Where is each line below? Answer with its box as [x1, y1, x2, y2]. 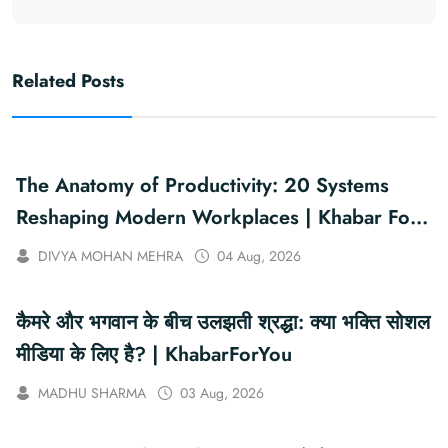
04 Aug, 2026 [217, 245, 301, 266]
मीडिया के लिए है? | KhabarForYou [152, 339, 292, 369]
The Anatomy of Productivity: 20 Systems [16, 170, 389, 200]
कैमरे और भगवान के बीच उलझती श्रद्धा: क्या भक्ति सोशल [16, 307, 430, 337]
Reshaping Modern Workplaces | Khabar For [16, 202, 418, 232]
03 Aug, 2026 [180, 382, 264, 403]
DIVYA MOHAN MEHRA [38, 245, 183, 266]
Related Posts [12, 67, 124, 94]
